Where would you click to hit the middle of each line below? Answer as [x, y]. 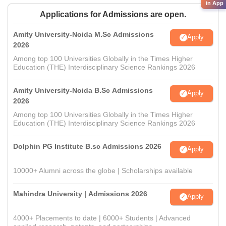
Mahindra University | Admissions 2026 [80, 193]
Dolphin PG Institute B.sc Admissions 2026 [87, 146]
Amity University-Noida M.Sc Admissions [83, 34]
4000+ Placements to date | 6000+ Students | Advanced [102, 218]
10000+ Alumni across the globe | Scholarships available [103, 170]
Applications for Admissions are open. [113, 14]
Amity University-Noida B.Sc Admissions [83, 90]
